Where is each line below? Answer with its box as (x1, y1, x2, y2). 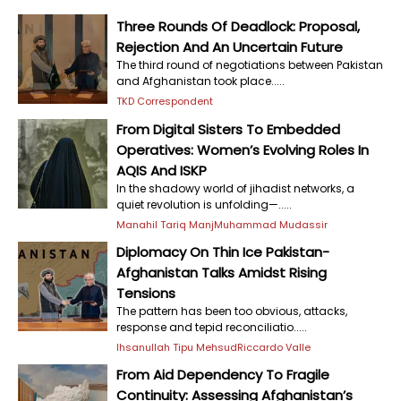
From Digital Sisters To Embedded (116, 120, 340, 139)
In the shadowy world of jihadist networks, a (116, 181, 354, 196)
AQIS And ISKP (116, 161, 207, 180)
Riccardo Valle (237, 340, 311, 354)
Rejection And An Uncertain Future (116, 37, 343, 56)
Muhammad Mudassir (214, 218, 328, 232)
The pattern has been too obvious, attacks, (116, 303, 347, 319)
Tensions (116, 284, 175, 303)
